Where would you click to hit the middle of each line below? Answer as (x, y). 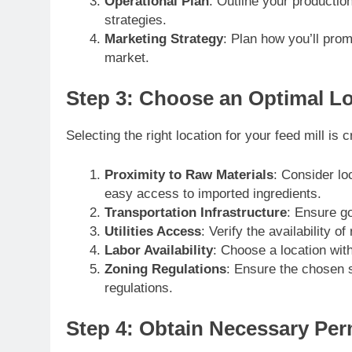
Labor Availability (158, 250)
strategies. (135, 20)
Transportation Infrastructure (195, 212)
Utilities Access (152, 231)
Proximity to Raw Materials (189, 174)
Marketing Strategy (163, 38)
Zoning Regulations (165, 269)
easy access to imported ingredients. (213, 193)
